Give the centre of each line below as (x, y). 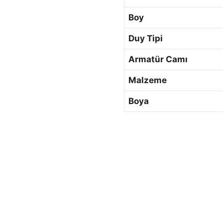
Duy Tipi (146, 38)
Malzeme (148, 80)
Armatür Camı (158, 59)
